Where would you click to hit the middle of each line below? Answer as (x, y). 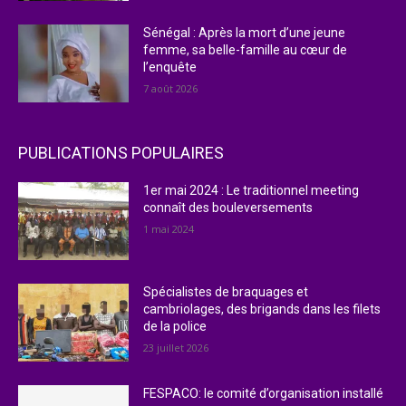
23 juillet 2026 (176, 347)
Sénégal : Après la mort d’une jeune (245, 33)
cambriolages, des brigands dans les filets (262, 309)
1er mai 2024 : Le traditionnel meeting (251, 191)
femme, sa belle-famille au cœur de (246, 50)
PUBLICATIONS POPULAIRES (121, 153)
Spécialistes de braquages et (226, 291)
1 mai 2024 (169, 229)
